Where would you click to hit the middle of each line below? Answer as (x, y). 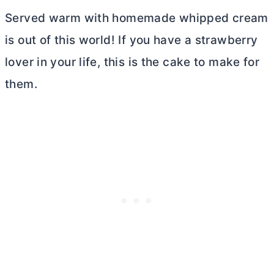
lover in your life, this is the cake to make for (132, 62)
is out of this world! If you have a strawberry (131, 40)
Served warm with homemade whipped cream (137, 18)
